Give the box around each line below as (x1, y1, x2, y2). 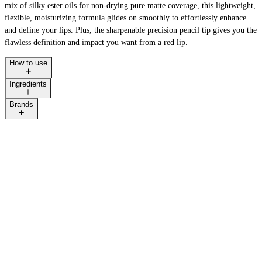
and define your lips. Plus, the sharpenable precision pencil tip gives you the (5, 26, 257, 35)
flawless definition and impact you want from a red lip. (5, 38, 188, 47)
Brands (9, 99, 33, 109)
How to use (9, 58, 47, 68)
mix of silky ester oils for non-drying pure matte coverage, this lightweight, (5, 1, 256, 11)
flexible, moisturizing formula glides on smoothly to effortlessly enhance (5, 13, 246, 23)
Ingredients (9, 79, 47, 88)
